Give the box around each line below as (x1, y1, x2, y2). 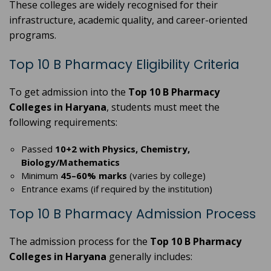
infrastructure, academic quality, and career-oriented (9, 13, 247, 27)
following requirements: (9, 116, 117, 129)
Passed (21, 143, 55, 155)
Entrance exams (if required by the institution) (21, 183, 212, 195)
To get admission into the (9, 85, 128, 99)
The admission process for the (9, 235, 150, 249)
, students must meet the (106, 100, 220, 114)
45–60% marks (60, 169, 127, 182)
